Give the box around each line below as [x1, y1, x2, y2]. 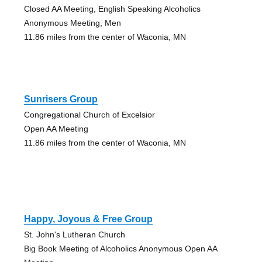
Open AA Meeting [23, 123, 88, 133]
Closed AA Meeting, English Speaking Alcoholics [23, 4, 201, 13]
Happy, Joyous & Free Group [23, 213, 153, 224]
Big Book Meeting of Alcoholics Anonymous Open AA [23, 243, 217, 253]
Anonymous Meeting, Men [23, 18, 121, 27]
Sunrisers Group [23, 94, 98, 104]
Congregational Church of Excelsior [23, 109, 155, 119]
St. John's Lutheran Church [23, 229, 125, 239]
